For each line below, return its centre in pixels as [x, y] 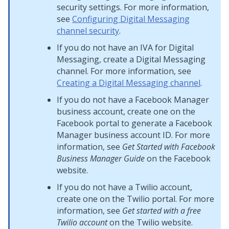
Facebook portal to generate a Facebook [134, 123]
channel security [88, 31]
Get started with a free [162, 211]
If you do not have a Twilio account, [124, 187]
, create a [118, 59]
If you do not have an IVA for [113, 48]
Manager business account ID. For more [133, 135]
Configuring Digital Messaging [131, 19]
